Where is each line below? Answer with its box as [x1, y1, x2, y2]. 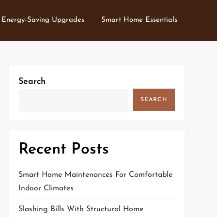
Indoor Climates [18, 185, 74, 192]
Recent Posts [18, 142, 109, 157]
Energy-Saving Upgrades [1, 16, 84, 24]
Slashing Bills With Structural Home [18, 205, 143, 213]
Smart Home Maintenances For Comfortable [18, 171, 172, 179]
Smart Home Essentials [101, 16, 177, 24]
